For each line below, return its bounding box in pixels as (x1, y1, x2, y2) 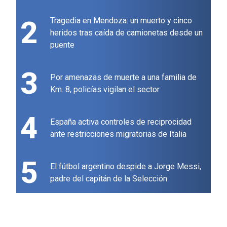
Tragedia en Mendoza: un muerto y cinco (50, 16, 192, 26)
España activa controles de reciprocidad (50, 117, 192, 127)
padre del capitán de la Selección (50, 174, 167, 184)
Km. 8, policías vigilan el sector (50, 85, 160, 95)
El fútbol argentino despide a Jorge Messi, (50, 162, 201, 172)
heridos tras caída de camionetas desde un (50, 28, 203, 38)
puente (50, 40, 74, 50)
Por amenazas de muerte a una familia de (50, 72, 197, 83)
